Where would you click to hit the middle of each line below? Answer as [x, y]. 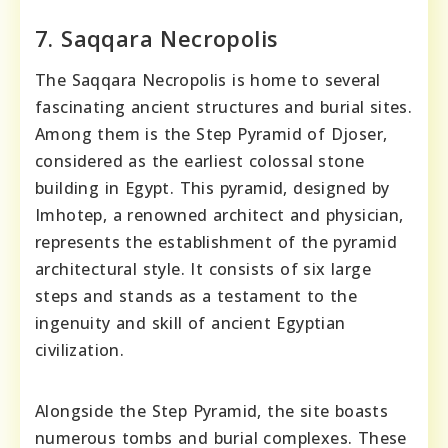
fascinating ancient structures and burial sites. [224, 107]
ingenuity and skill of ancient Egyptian [190, 323]
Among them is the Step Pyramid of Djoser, [211, 134]
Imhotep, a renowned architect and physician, [219, 215]
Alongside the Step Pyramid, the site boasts [212, 411]
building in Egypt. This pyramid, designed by [212, 188]
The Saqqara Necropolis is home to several [208, 80]
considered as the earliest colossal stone [200, 161]
